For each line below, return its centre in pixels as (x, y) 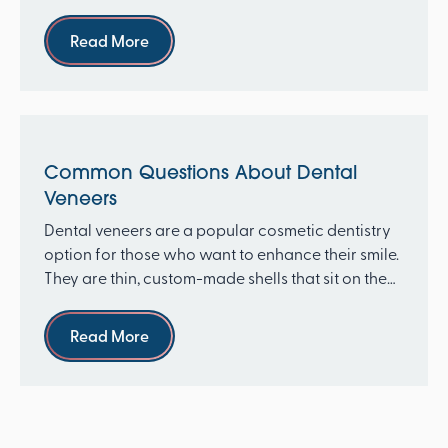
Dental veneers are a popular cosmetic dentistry (217, 229)
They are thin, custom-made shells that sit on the (215, 277)
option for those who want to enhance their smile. (221, 253)
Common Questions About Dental (200, 172)
